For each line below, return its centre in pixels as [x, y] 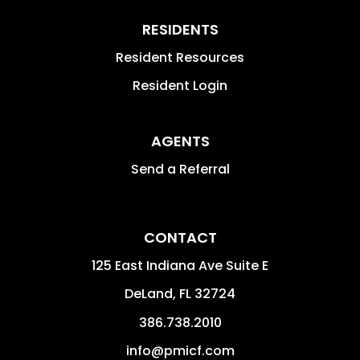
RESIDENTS [180, 29]
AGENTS [180, 141]
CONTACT [180, 237]
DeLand [149, 293]
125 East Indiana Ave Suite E [180, 265]
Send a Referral [180, 169]
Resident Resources [180, 57]
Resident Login [180, 85]
